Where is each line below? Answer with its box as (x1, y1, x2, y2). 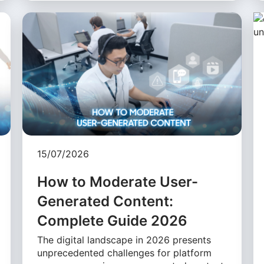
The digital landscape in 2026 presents (37, 234, 212, 246)
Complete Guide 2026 (37, 212, 188, 230)
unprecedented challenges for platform (37, 247, 212, 259)
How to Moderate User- (37, 173, 199, 191)
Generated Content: (37, 193, 174, 210)
